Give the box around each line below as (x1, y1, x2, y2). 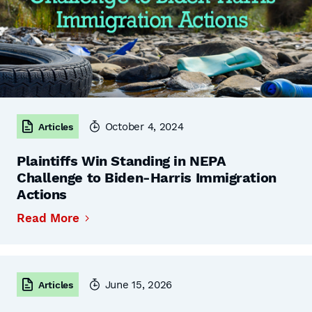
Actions (17, 186, 67, 203)
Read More (17, 211, 79, 225)
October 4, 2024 (104, 120, 184, 133)
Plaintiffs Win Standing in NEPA (17, 153, 226, 169)
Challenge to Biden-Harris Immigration (17, 169, 276, 186)
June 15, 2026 (104, 278, 173, 291)
